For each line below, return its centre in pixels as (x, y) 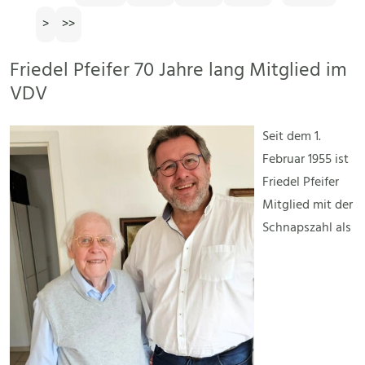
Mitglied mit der (308, 206)
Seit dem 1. (292, 137)
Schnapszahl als (307, 229)
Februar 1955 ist (306, 160)
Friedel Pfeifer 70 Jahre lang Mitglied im (178, 71)
